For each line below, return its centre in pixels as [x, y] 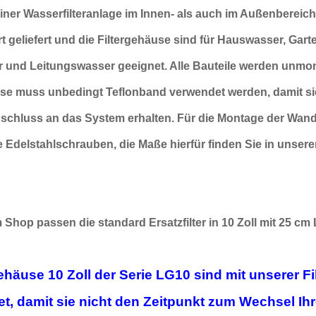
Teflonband [138, 92]
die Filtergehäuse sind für [147, 39]
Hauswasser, [252, 39]
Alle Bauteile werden [224, 66]
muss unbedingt [61, 92]
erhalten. [153, 118]
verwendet [199, 92]
